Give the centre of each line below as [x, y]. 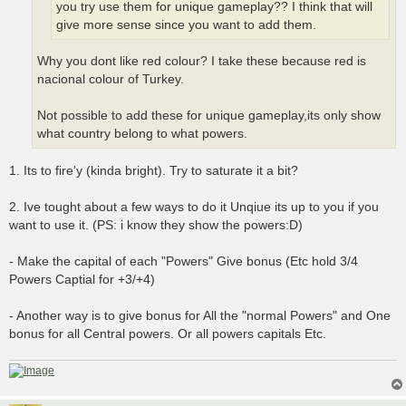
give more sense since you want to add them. [186, 25]
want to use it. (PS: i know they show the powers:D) [156, 224]
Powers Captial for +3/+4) [82, 279]
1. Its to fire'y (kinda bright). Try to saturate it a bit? [154, 170]
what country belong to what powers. [142, 133]
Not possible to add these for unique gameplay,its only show [209, 115]
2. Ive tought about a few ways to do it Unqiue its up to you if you [194, 206]
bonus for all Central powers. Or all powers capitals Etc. [168, 333]
